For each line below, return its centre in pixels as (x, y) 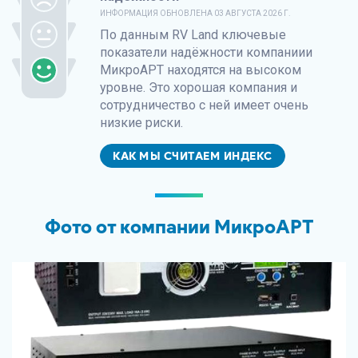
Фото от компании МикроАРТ (179, 227)
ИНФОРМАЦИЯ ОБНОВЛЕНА (157, 13)
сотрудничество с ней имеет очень (204, 105)
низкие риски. (141, 123)
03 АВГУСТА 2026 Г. (253, 13)
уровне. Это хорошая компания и (199, 88)
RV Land (195, 35)
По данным (136, 35)
